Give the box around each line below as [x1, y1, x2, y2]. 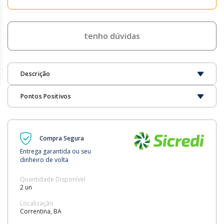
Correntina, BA [20, 207, 61, 216]
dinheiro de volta [20, 155, 68, 164]
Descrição [20, 69, 50, 78]
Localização [20, 199, 53, 208]
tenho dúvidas [84, 30, 140, 42]
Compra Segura [39, 134, 84, 143]
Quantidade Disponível [20, 175, 85, 184]
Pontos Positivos [20, 92, 71, 101]
